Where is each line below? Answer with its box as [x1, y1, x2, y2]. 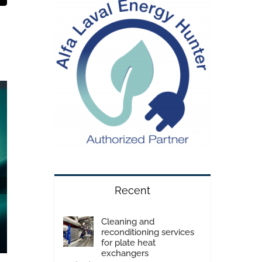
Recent [114, 184, 150, 196]
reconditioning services [101, 226, 194, 237]
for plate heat [101, 237, 156, 248]
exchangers [101, 247, 149, 258]
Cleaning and [101, 216, 154, 227]
